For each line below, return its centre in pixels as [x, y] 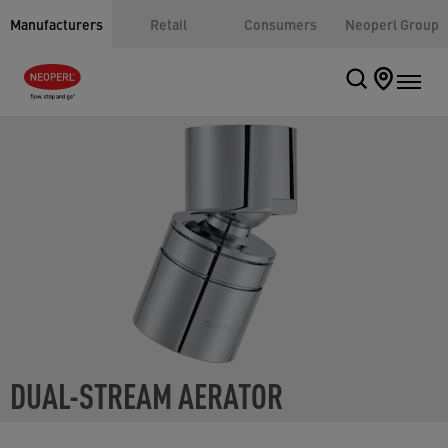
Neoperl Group [392, 24]
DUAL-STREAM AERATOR [146, 394]
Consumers [280, 24]
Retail [168, 24]
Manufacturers [56, 24]
